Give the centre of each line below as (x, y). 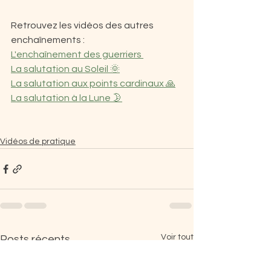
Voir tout (177, 237)
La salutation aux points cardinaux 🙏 (93, 83)
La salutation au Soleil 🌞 (65, 69)
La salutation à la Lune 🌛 (67, 98)
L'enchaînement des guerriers (77, 54)
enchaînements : (48, 40)
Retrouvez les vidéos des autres (83, 25)
